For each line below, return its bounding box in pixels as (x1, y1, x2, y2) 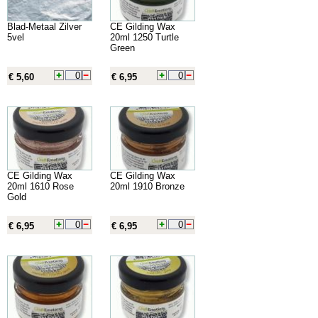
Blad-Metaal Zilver (7, 21, 82, 32)
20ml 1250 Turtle (110, 31, 179, 43)
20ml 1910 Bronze (110, 180, 185, 192)
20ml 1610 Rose (7, 180, 74, 192)
